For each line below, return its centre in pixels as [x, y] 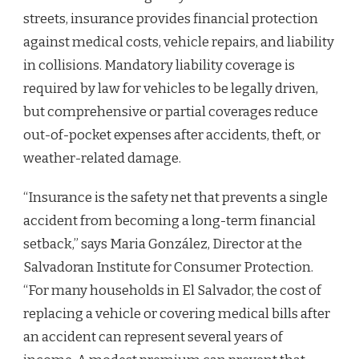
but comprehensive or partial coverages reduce [171, 111]
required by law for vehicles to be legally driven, [171, 88]
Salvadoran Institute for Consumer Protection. [168, 267]
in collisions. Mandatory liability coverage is [159, 65]
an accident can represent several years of [153, 337]
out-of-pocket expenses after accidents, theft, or [172, 135]
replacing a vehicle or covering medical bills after [177, 313]
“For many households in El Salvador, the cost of [172, 290]
